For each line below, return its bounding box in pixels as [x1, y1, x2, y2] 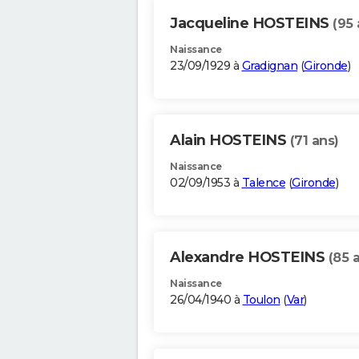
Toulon [242, 292, 280, 308]
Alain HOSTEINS [170, 131, 290, 150]
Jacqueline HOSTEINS [170, 14, 333, 33]
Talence [241, 175, 285, 191]
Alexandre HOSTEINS [170, 248, 329, 267]
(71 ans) [289, 133, 339, 149]
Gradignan [241, 58, 297, 74]
